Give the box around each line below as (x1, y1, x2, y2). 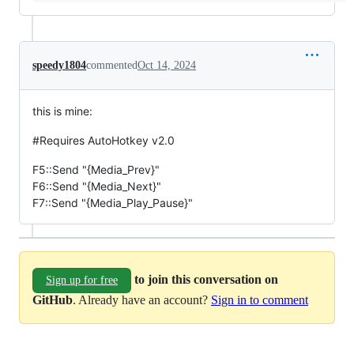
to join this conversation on (134, 272, 278, 286)
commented (86, 59, 137, 72)
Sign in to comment (211, 293, 308, 307)
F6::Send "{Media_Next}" (32, 179, 161, 194)
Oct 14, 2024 (137, 59, 196, 72)
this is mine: (32, 104, 92, 119)
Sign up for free (46, 274, 118, 287)
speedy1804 (32, 59, 86, 72)
